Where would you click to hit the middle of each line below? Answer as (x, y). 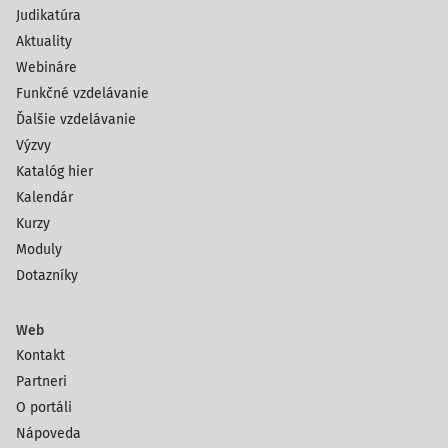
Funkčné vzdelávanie (82, 93)
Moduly (39, 249)
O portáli (44, 407)
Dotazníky (47, 275)
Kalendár (44, 197)
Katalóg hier (54, 171)
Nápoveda (48, 433)
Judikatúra (48, 15)
